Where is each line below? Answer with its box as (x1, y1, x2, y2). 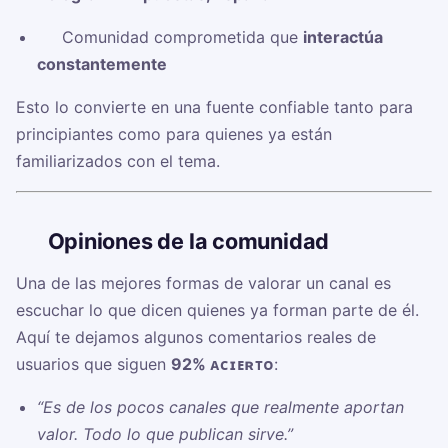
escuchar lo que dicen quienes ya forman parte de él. (16, 300, 419, 321)
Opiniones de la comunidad (47, 228, 330, 255)
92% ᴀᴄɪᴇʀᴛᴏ (171, 354, 274, 375)
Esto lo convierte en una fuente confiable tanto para (16, 97, 413, 118)
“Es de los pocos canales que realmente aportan (36, 397, 404, 418)
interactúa (302, 27, 383, 48)
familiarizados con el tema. (16, 151, 220, 172)
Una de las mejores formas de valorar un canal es (16, 273, 391, 294)
